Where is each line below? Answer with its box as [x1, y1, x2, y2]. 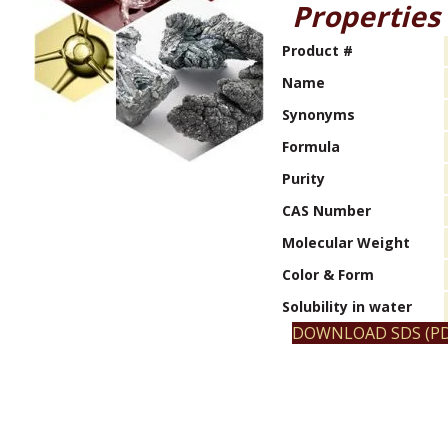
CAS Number [282, 201, 371, 220]
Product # [282, 41, 353, 60]
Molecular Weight [282, 233, 410, 252]
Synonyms [282, 105, 355, 124]
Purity [282, 169, 325, 188]
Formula [282, 137, 340, 156]
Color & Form [282, 265, 374, 284]
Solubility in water [282, 297, 412, 316]
